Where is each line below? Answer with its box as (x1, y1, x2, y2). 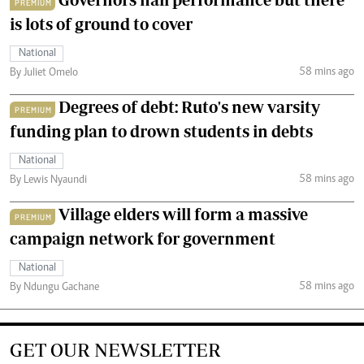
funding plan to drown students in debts (10, 122, 313, 141)
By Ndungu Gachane (10, 282, 99, 293)
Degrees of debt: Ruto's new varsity (58, 97, 320, 116)
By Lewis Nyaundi (10, 175, 87, 186)
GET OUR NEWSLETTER (10, 339, 221, 361)
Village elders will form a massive (58, 205, 308, 223)
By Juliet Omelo (10, 67, 78, 79)
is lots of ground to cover (10, 15, 193, 33)
